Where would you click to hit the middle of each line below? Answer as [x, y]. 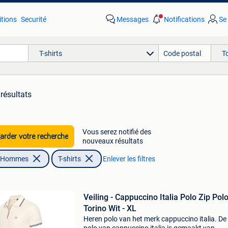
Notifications [184, 19]
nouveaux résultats [112, 141]
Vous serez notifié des [117, 132]
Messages [132, 19]
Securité [33, 19]
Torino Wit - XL [110, 208]
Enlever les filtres [129, 159]
